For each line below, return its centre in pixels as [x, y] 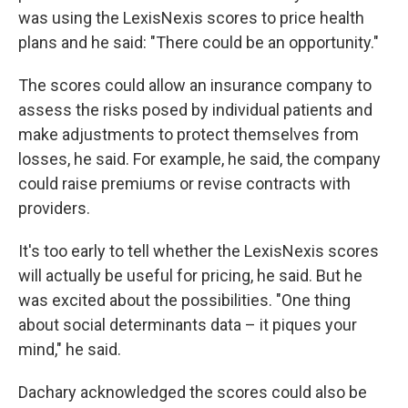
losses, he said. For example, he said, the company [199, 159]
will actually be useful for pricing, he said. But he [190, 275]
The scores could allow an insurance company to [195, 85]
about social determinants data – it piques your [188, 325]
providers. [54, 208]
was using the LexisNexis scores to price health [191, 18]
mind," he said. [70, 349]
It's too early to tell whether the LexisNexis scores [199, 251]
